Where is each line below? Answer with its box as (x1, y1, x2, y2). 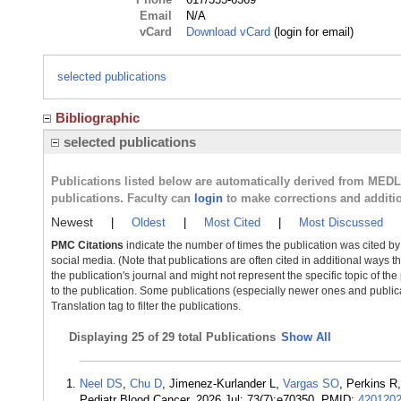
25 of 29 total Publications (132, 330, 276, 344)
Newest (51, 215, 93, 229)
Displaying (69, 330, 132, 344)
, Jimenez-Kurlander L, (162, 377, 283, 390)
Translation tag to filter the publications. (51, 300, 241, 312)
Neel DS (80, 377, 123, 390)
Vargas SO (283, 377, 339, 390)
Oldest (132, 216, 166, 229)
